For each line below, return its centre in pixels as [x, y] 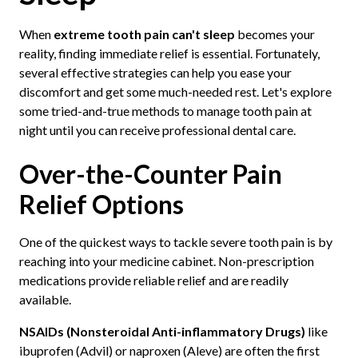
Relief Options [101, 205]
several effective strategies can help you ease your [155, 73]
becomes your [274, 34]
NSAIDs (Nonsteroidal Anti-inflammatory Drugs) [162, 332]
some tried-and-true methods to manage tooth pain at [165, 111]
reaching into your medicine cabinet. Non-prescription [166, 261]
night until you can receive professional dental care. [157, 130]
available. [45, 300]
